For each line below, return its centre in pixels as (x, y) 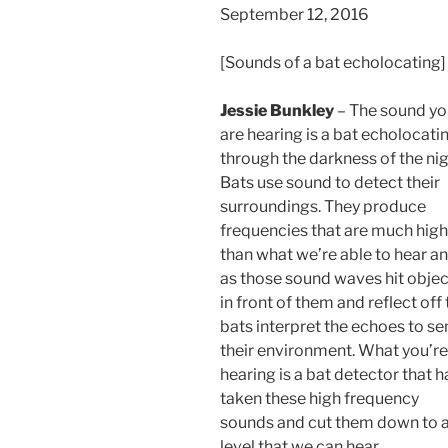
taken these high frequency (319, 399)
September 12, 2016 (294, 15)
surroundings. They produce (323, 207)
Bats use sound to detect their (330, 183)
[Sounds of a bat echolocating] (333, 63)
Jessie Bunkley (277, 111)
